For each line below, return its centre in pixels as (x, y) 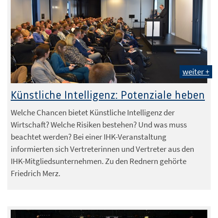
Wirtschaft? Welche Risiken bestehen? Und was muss (99, 124)
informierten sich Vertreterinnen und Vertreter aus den (102, 149)
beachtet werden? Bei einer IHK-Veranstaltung (89, 136)
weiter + (196, 71)
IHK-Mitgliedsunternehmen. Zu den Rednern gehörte (99, 161)
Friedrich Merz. (36, 173)
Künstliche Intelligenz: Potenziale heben (108, 95)
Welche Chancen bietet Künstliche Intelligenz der (93, 112)
